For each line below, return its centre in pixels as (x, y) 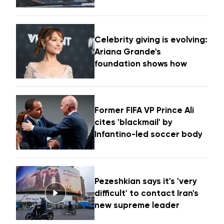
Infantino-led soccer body (149, 134)
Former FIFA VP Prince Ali (144, 110)
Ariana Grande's (128, 51)
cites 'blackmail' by (134, 122)
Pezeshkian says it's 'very (146, 181)
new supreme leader (137, 205)
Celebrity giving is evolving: (151, 39)
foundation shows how (141, 63)
